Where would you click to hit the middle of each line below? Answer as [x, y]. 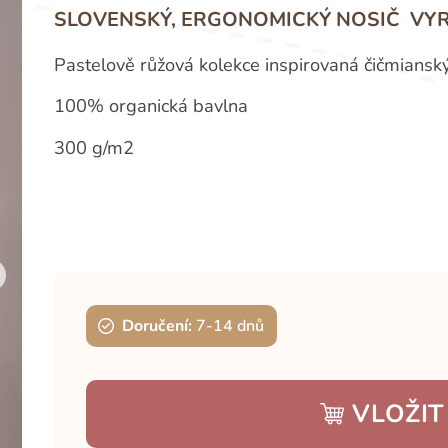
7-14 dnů [230, 326]
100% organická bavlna [150, 106]
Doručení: [157, 326]
